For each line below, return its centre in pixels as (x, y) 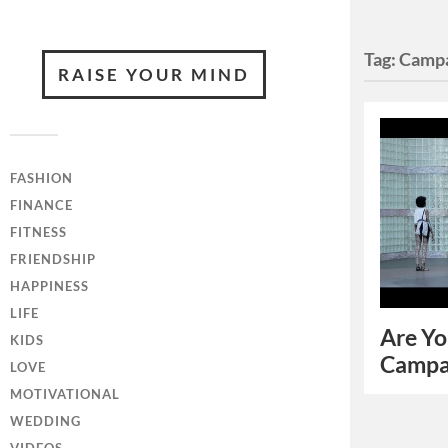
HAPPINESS (49, 286)
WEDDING (45, 421)
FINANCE (41, 205)
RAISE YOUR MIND (153, 74)
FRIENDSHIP (53, 259)
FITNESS (38, 232)
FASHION (41, 178)
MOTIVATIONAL (65, 394)
